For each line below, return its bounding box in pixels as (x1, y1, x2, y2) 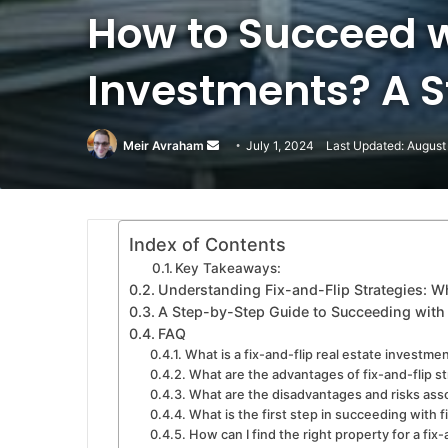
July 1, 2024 (246, 137, 314, 153)
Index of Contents (129, 234, 286, 256)
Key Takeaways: (175, 260, 282, 277)
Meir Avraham (123, 137, 204, 153)
